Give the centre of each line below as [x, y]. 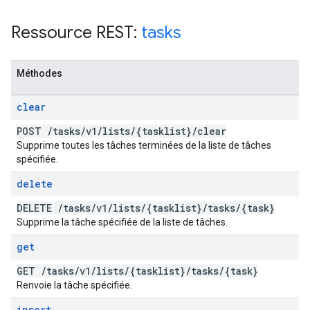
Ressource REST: [76, 33]
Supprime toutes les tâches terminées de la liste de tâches [144, 145]
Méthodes [39, 73]
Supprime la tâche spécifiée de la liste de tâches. [122, 222]
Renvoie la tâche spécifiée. [74, 285]
